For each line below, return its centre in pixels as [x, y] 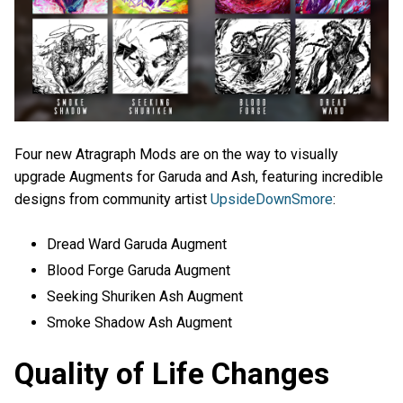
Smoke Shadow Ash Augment [140, 322]
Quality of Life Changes [172, 373]
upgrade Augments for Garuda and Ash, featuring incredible [199, 177]
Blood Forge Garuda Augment [139, 270]
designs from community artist [112, 200]
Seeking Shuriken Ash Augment [145, 296]
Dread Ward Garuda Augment [137, 244]
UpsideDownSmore [272, 200]
